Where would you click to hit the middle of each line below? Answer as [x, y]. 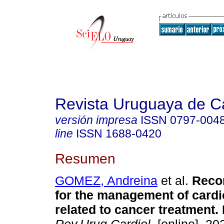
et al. [173, 181]
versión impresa [96, 120]
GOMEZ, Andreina [106, 181]
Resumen [85, 158]
